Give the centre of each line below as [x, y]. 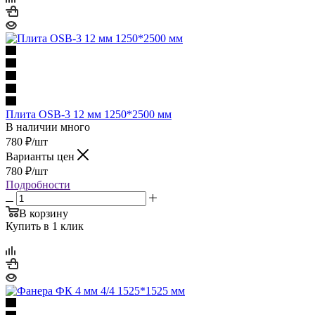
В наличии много [48, 127]
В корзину [44, 213]
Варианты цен [41, 156]
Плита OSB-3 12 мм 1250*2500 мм [89, 114]
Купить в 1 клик [45, 226]
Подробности [38, 184]
